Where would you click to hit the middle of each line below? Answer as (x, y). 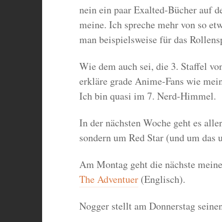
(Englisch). (162, 179)
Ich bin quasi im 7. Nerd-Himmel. (147, 96)
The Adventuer (109, 179)
